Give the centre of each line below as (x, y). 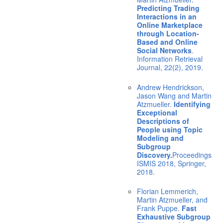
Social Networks (164, 51)
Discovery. (154, 155)
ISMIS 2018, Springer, (171, 163)
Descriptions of (163, 121)
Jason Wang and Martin (174, 95)
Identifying (192, 104)
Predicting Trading (168, 8)
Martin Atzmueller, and (172, 199)
